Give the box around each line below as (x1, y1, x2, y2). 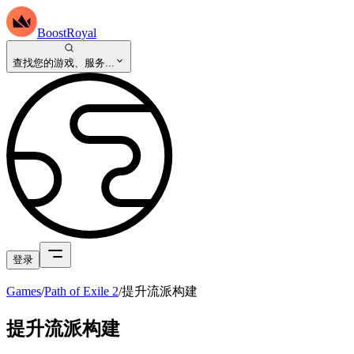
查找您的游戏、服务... (13, 56, 115, 69)
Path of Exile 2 (44, 284, 119, 298)
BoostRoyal (37, 26, 96, 40)
